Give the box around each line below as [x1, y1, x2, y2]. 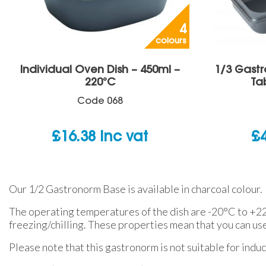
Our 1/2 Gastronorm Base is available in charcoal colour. [9, 182, 262, 195]
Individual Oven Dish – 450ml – [20, 65, 180, 75]
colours [156, 37, 186, 45]
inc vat [100, 130, 148, 144]
